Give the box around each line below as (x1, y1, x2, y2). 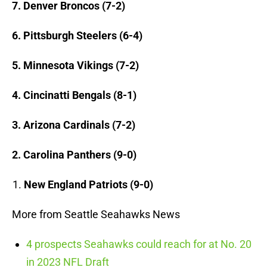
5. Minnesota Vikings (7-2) (12, 59, 139, 72)
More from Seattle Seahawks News (12, 208, 180, 221)
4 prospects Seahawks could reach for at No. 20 (26, 238, 252, 251)
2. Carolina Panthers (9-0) (12, 148, 136, 162)
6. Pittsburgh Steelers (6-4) (12, 29, 142, 42)
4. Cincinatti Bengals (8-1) (12, 89, 136, 102)
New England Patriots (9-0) (24, 178, 153, 191)
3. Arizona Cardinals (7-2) (12, 119, 135, 132)
